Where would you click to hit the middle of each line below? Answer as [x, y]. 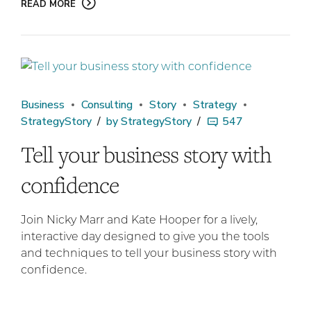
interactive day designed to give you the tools [145, 236]
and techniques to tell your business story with [149, 253]
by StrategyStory [149, 121]
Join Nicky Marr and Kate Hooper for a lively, [139, 219]
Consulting [107, 104]
